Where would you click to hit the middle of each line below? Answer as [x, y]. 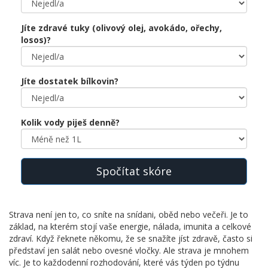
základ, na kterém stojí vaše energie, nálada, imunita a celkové [130, 227]
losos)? [36, 40]
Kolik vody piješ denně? [70, 123]
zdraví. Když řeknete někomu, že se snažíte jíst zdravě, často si [131, 239]
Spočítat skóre [134, 171]
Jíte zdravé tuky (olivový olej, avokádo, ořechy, [121, 28]
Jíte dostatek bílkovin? [70, 81]
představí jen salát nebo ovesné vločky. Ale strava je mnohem [129, 251]
